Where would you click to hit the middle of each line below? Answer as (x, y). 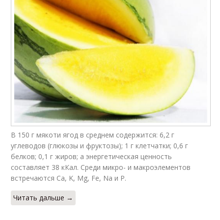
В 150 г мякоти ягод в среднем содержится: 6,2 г (93, 135)
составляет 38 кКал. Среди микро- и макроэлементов (101, 167)
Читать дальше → (43, 198)
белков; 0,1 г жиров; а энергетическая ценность (92, 157)
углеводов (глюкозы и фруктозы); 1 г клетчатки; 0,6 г (100, 146)
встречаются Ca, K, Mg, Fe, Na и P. (69, 178)
